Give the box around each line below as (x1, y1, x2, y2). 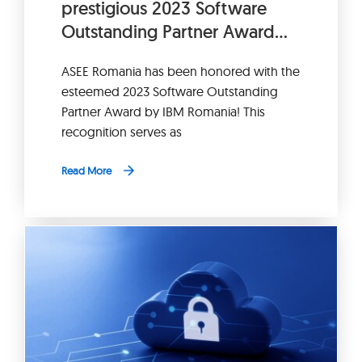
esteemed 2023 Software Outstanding (61, 82, 278, 99)
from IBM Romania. (61, 43, 209, 66)
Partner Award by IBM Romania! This (61, 103, 265, 120)
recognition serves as (61, 123, 182, 140)
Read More (61, 163, 112, 177)
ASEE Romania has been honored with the (61, 62, 300, 79)
